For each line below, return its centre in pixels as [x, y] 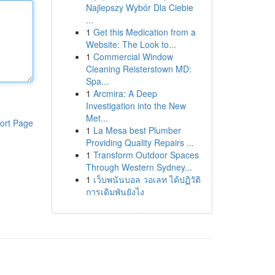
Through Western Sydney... [139, 167]
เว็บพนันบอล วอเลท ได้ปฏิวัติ [147, 179]
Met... [97, 118]
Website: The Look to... [131, 44]
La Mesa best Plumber [137, 130]
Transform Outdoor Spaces [146, 155]
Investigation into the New [136, 106]
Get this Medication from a [144, 32]
